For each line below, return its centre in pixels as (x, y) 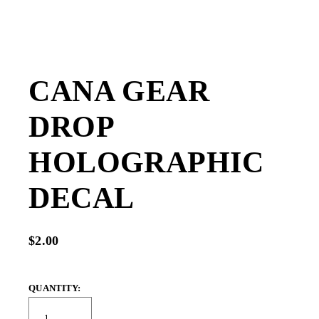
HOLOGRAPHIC (146, 162)
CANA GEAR (119, 91)
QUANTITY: (55, 288)
